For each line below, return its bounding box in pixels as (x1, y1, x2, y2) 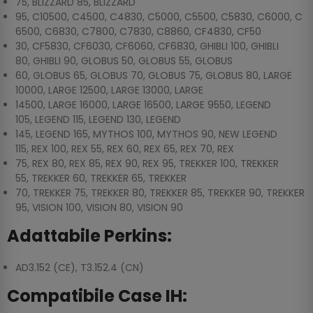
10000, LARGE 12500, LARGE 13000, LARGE (15, 83, 203, 98)
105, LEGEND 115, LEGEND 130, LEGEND (15, 112, 181, 127)
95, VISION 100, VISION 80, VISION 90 (15, 201, 183, 215)
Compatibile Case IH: (7, 284, 187, 308)
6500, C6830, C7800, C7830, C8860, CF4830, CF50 (15, 24, 261, 39)
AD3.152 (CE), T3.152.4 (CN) (15, 261, 144, 275)
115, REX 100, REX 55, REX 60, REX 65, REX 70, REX (15, 142, 234, 156)
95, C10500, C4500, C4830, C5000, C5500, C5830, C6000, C (15, 10, 303, 24)
